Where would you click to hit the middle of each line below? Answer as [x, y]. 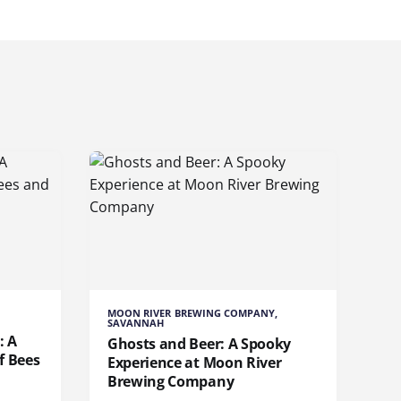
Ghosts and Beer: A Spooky [199, 344]
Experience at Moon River [195, 363]
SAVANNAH [136, 323]
